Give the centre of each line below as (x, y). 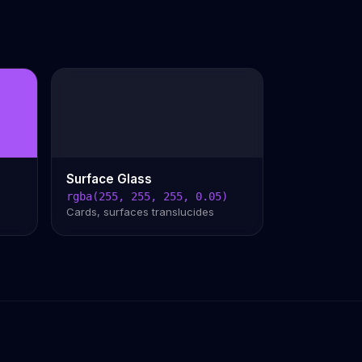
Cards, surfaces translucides (140, 212)
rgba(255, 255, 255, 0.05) (147, 197)
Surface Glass (109, 179)
